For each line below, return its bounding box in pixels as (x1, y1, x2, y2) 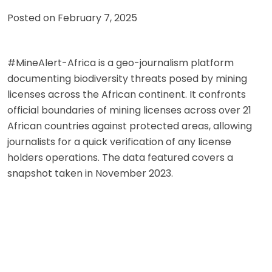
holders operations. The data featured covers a (7, 150, 233, 165)
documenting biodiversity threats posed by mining (7, 71, 247, 86)
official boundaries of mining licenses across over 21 (7, 103, 251, 117)
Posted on (7, 10, 58, 25)
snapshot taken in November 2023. (7, 166, 173, 180)
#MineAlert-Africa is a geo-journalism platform (7, 55, 234, 70)
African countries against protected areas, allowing (7, 118, 252, 133)
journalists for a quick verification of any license (7, 134, 231, 149)
